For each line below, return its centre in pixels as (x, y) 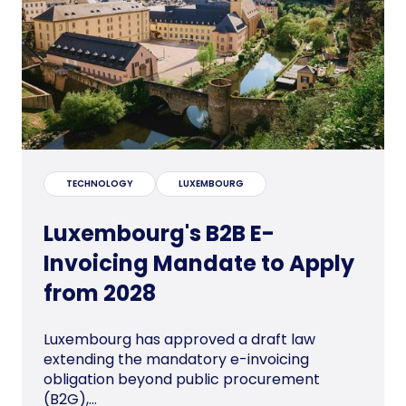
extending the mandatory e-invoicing (176, 360)
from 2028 (100, 294)
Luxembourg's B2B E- (159, 234)
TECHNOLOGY (100, 184)
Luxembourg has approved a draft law (179, 340)
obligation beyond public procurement (182, 380)
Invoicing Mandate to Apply (199, 264)
